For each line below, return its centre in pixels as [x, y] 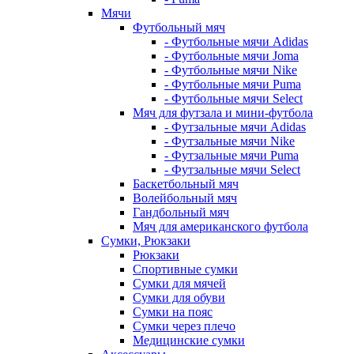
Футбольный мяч [179, 28]
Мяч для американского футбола [220, 227]
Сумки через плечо [184, 326]
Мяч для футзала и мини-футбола [223, 113]
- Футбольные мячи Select [233, 99]
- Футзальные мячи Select [232, 170]
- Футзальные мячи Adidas [235, 127]
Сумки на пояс [173, 312]
